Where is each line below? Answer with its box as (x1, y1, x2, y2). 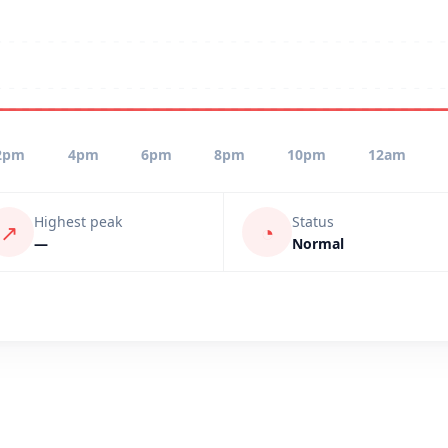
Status (292, 211, 334, 231)
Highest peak (34, 211, 122, 231)
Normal (292, 233, 344, 253)
